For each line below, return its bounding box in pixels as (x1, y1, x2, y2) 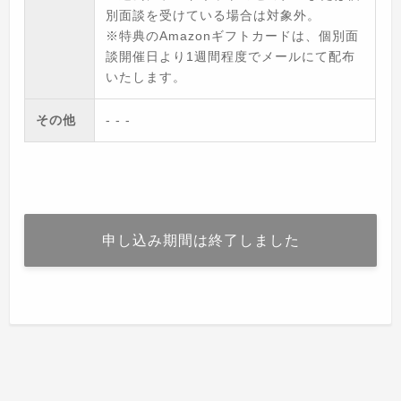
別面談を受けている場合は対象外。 (106, 8, 321, 23)
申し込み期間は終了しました (101, 233, 300, 249)
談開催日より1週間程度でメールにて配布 (106, 49, 356, 64)
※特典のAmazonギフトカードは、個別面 (106, 29, 360, 44)
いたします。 (106, 70, 187, 85)
